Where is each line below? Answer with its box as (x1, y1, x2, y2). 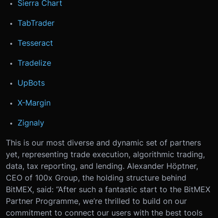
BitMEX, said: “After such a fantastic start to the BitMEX (6, 184, 210, 194)
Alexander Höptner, (127, 161, 198, 171)
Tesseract (18, 37, 53, 48)
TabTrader (18, 18, 54, 28)
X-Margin (18, 97, 51, 108)
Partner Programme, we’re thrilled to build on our (6, 196, 187, 206)
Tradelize (18, 57, 51, 68)
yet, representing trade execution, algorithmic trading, (6, 149, 205, 159)
